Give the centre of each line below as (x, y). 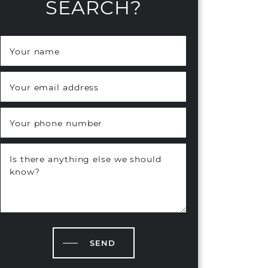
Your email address (54, 87)
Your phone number (56, 123)
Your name (35, 51)
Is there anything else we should (86, 159)
